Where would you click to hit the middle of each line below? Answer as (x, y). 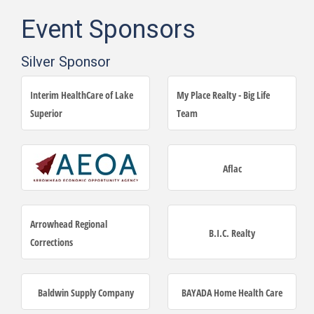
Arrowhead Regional (69, 224)
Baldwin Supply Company (86, 292)
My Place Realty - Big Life (223, 95)
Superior (46, 113)
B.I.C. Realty (232, 233)
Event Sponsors (108, 29)
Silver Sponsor (66, 62)
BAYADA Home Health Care (232, 292)
